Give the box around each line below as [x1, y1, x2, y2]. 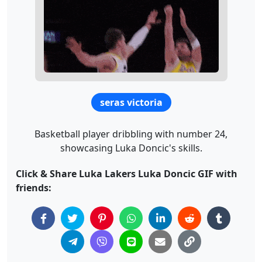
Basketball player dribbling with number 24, [35, 127, 227, 140]
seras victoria [100, 96, 163, 109]
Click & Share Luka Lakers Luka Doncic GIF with [16, 167, 237, 180]
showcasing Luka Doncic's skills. [60, 142, 202, 154]
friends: [16, 181, 51, 194]
